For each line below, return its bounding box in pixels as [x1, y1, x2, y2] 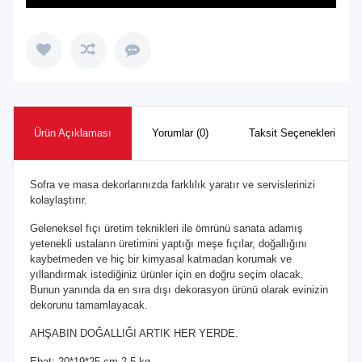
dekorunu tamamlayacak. [29, 298, 148, 311]
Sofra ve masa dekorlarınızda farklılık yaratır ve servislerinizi [29, 178, 315, 191]
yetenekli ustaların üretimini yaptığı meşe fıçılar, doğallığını [29, 237, 307, 250]
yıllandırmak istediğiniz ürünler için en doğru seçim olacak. [29, 267, 304, 280]
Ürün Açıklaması [33, 126, 112, 139]
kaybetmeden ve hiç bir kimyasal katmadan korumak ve [29, 252, 292, 265]
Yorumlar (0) [151, 126, 208, 139]
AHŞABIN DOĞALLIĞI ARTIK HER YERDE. [29, 326, 238, 339]
